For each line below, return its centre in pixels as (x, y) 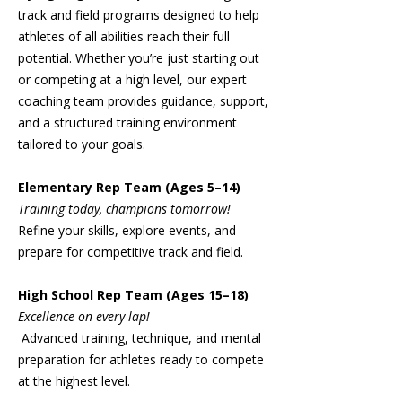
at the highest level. (74, 381)
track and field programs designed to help (139, 15)
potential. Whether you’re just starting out (139, 58)
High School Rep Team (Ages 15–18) (133, 295)
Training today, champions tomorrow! (124, 209)
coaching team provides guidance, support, (143, 101)
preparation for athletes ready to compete (141, 359)
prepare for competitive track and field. (131, 252)
